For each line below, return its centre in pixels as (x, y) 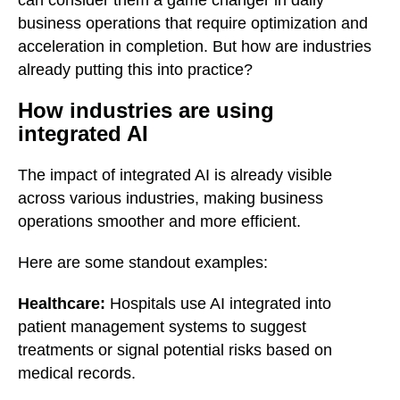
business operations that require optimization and (193, 23)
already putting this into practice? (135, 70)
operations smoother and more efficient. (159, 221)
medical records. (77, 373)
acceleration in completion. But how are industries (195, 46)
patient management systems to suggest (162, 327)
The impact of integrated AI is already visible (175, 175)
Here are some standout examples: (143, 262)
